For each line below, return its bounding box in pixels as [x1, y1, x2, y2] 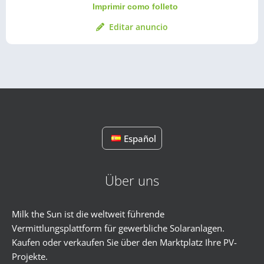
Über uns [105, 171, 159, 189]
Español [123, 132, 156, 144]
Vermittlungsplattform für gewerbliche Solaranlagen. [12, 222, 225, 234]
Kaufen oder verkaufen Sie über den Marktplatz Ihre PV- [12, 236, 237, 248]
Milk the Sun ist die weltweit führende [12, 208, 164, 220]
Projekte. [12, 250, 48, 262]
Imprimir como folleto [92, 2, 178, 11]
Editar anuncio [109, 21, 168, 32]
